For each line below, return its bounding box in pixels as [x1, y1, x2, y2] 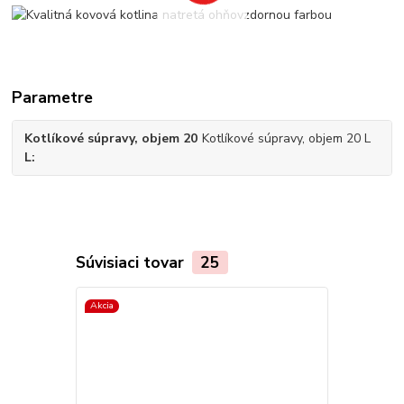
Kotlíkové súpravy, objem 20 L [201, 130, 371, 148]
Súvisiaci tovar [75, 251, 188, 273]
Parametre [12, 87, 94, 109]
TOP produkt [342, 298, 399, 313]
